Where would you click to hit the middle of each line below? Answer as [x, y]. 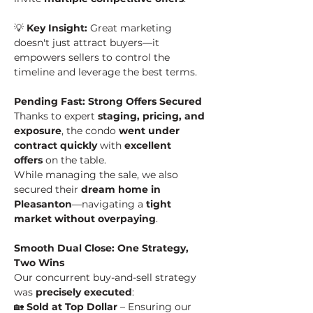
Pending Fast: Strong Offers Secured [108, 101]
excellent [149, 145]
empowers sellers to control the [93, 57]
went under [151, 131]
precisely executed [84, 292]
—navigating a [109, 204]
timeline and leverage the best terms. [105, 72]
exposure [38, 131]
